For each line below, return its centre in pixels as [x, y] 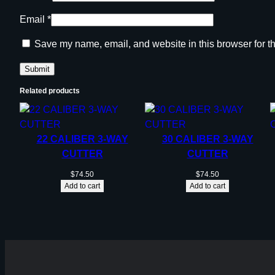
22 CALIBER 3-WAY [82, 139]
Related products [50, 91]
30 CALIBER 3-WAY [207, 139]
